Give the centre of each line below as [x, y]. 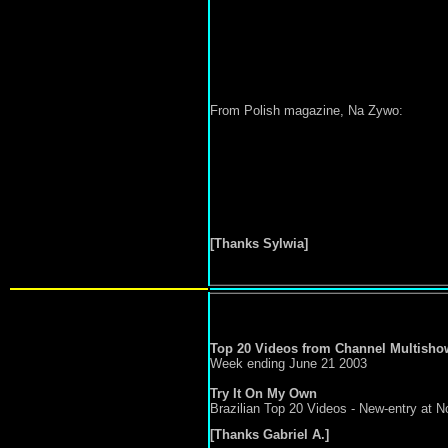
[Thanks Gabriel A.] [269, 434]
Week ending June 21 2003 [288, 363]
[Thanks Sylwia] [258, 243]
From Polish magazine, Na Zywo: [306, 110]
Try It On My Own [263, 393]
